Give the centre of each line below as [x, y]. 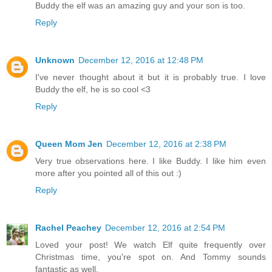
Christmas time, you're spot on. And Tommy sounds [151, 257]
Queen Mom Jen [69, 144]
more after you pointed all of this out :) [108, 173]
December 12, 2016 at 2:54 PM [165, 227]
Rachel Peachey [68, 227]
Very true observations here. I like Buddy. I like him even [151, 161]
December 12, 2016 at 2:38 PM [166, 144]
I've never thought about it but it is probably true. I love [151, 77]
